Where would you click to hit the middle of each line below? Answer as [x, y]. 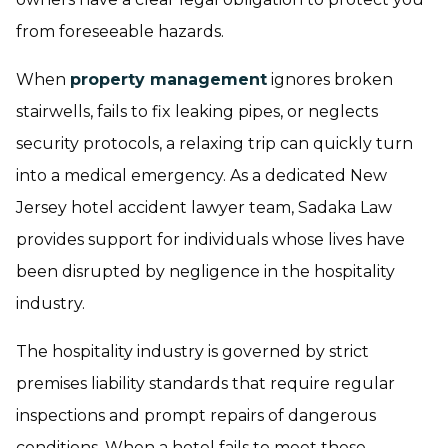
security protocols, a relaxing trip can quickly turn [214, 143]
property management [168, 79]
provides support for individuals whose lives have [210, 239]
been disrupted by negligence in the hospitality [205, 271]
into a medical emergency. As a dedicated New [201, 175]
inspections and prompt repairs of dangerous [196, 415]
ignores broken [330, 79]
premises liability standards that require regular [205, 383]
